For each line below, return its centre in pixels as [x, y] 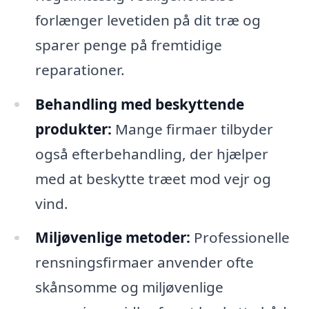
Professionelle [240, 238]
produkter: [73, 129]
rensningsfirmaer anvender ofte [144, 262]
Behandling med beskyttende [139, 104]
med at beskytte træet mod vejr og [153, 178]
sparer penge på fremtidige [128, 44]
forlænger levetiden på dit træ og [148, 20]
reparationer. [80, 69]
